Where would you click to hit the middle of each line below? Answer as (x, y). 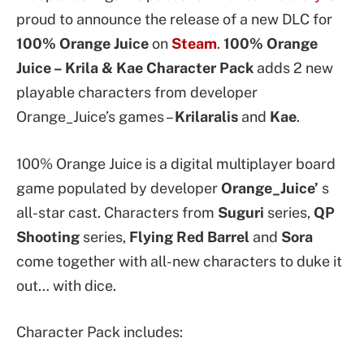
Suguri (243, 212)
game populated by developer (119, 188)
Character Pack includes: (100, 332)
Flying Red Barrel (189, 236)
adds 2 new (295, 68)
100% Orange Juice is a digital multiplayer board (176, 163)
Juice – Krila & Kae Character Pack (136, 68)
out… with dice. (66, 285)
